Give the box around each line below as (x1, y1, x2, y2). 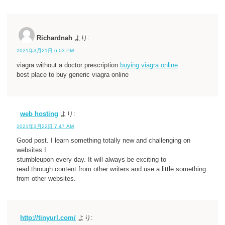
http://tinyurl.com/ (20, 214, 76, 222)
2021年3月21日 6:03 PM (17, 48, 74, 54)
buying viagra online (120, 61, 178, 69)
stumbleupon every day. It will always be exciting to (17, 156, 167, 164)
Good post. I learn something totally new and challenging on (17, 137, 191, 145)
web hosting (20, 110, 59, 118)
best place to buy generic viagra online (17, 71, 129, 78)
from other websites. (17, 175, 76, 183)
